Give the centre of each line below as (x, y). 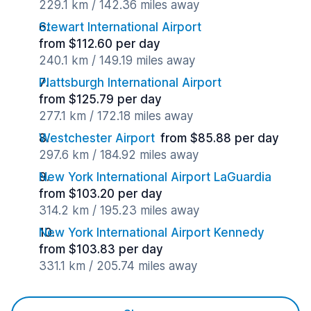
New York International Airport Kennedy (152, 233)
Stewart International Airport (120, 27)
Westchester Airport (97, 138)
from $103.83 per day (101, 249)
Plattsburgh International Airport (130, 83)
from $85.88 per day (220, 138)
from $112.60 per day (100, 44)
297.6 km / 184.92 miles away (119, 155)
